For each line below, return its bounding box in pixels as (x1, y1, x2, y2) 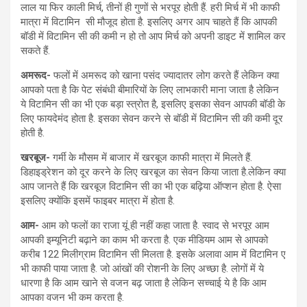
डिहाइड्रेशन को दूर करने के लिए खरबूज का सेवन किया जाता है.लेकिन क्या (21, 165, 286, 178)
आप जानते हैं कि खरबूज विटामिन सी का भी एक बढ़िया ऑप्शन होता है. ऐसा (21, 180, 281, 193)
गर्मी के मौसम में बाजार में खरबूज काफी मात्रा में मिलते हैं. (53, 151, 252, 164)
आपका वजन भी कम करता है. (21, 291, 124, 304)
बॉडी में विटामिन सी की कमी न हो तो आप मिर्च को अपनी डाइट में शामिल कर (21, 29, 286, 42)
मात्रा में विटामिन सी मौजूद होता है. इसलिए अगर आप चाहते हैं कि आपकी (21, 15, 277, 28)
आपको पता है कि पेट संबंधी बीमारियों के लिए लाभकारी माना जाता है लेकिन (21, 83, 279, 96)
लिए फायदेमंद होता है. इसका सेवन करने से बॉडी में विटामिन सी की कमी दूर (21, 112, 283, 125)
